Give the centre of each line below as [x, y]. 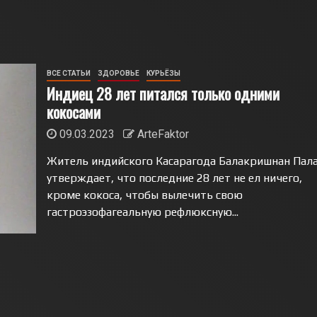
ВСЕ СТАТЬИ [68, 73]
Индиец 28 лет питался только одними [163, 93]
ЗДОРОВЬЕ [118, 73]
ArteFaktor [163, 134]
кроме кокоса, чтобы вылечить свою [144, 195]
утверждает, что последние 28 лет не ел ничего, [174, 178]
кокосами [73, 112]
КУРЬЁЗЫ [163, 73]
